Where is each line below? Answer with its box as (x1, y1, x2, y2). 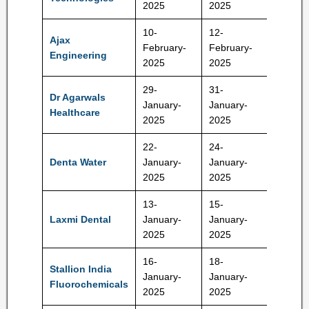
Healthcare (50, 107, 100, 118)
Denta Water (50, 157, 106, 168)
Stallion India (50, 263, 112, 275)
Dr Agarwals (50, 92, 106, 103)
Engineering (50, 50, 107, 61)
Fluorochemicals (50, 279, 128, 290)
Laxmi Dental (50, 214, 111, 225)
